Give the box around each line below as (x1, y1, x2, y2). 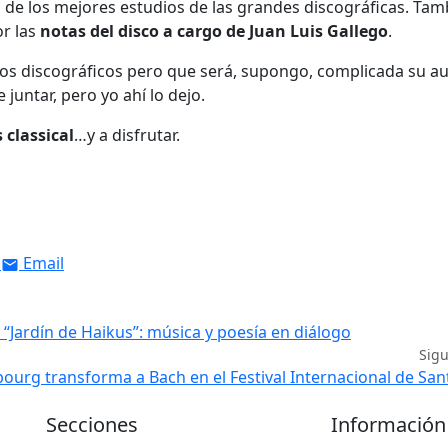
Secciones (46, 411, 138, 439)
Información (331, 411, 446, 439)
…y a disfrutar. (74, 124, 180, 147)
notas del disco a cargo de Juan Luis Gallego (40, 20, 388, 43)
